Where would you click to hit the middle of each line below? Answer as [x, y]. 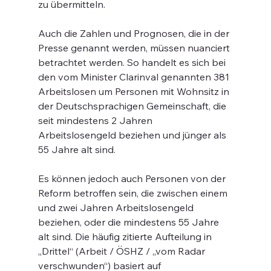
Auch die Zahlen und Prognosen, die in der [135, 33]
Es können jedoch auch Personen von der [133, 178]
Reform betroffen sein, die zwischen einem [134, 193]
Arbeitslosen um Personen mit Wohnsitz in [135, 91]
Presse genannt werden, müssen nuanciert [135, 48]
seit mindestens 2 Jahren [96, 120]
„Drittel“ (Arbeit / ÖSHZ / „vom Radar [122, 251]
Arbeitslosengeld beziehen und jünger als [133, 135]
